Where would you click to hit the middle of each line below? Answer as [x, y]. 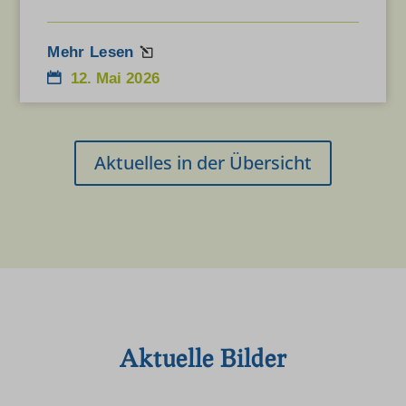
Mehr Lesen [91, 52]
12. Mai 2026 [115, 78]
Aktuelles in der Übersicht [203, 162]
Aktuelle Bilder [203, 358]
